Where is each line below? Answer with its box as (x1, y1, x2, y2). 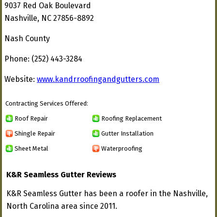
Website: (4, 75, 37, 84)
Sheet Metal (15, 144, 48, 152)
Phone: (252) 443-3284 (4, 54, 82, 63)
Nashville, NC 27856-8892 (4, 14, 94, 23)
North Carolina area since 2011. (6, 201, 117, 211)
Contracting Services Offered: (5, 100, 88, 107)
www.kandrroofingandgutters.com (37, 75, 159, 84)
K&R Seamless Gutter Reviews (6, 170, 116, 179)
